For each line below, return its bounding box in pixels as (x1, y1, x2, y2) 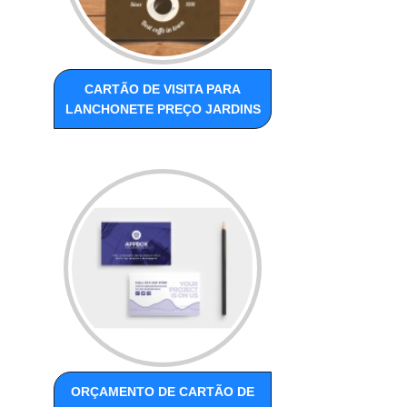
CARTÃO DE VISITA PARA (84, 82, 242, 97)
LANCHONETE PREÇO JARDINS (65, 102, 261, 117)
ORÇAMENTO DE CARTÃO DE (71, 384, 255, 400)
